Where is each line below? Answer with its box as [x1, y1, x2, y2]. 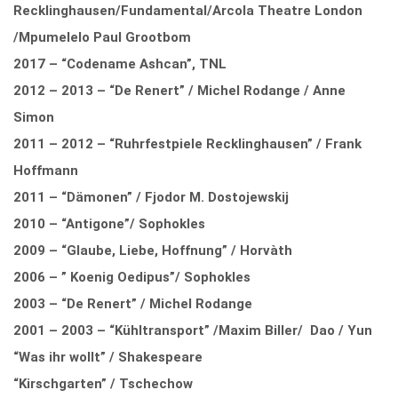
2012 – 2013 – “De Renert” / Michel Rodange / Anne [13, 82, 346, 99]
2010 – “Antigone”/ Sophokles [13, 215, 205, 232]
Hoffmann [13, 162, 78, 179]
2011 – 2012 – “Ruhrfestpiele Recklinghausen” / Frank [13, 135, 362, 152]
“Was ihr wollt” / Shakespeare [13, 348, 203, 365]
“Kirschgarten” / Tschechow [13, 375, 193, 392]
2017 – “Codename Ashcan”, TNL [13, 55, 227, 72]
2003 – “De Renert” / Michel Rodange [13, 295, 252, 312]
